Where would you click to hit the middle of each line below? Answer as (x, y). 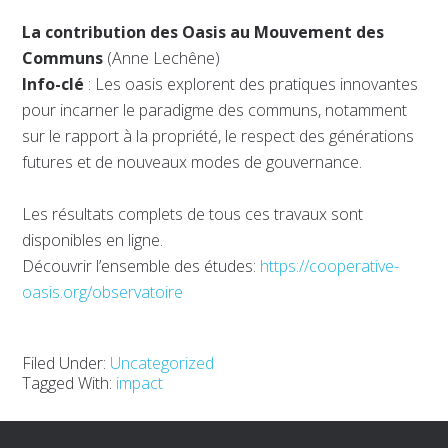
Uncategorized (162, 363)
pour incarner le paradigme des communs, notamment (215, 110)
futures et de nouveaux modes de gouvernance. (192, 162)
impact (140, 383)
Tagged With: (69, 383)
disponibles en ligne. (93, 240)
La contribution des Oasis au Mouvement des (203, 32)
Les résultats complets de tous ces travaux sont (193, 214)
